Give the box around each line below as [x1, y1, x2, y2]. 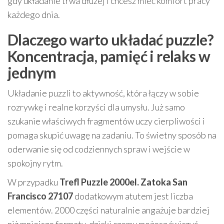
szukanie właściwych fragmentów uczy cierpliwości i [7, 115, 205, 127]
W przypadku [7, 176, 59, 188]
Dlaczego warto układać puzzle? [7, 30, 213, 49]
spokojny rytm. [7, 157, 63, 169]
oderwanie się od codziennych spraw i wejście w [7, 143, 190, 155]
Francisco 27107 [7, 190, 73, 202]
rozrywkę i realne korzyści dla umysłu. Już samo [7, 101, 185, 113]
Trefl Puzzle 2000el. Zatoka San [59, 176, 187, 188]
